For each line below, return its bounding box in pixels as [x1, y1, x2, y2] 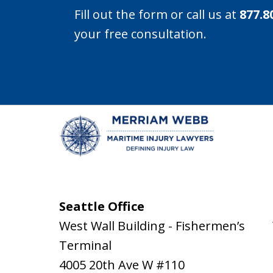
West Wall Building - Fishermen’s [59, 218, 245, 235]
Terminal [59, 237, 112, 254]
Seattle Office [59, 198, 144, 215]
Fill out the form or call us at [74, 6, 239, 23]
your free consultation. [74, 26, 207, 43]
